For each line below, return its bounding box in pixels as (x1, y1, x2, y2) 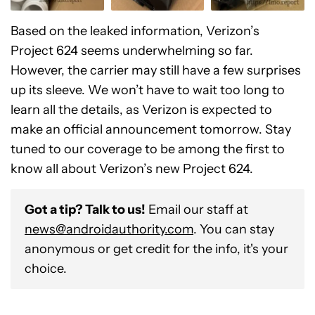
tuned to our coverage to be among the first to (11, 141, 285, 157)
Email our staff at (146, 202, 248, 218)
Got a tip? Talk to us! (25, 202, 146, 218)
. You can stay (193, 221, 274, 238)
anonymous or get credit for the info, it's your (25, 241, 288, 257)
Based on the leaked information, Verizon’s (11, 23, 259, 39)
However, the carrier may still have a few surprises (11, 63, 301, 79)
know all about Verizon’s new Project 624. (11, 161, 253, 177)
